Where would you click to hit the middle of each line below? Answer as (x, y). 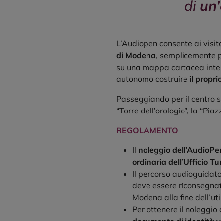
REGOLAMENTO (147, 130)
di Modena (136, 55)
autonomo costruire (152, 79)
